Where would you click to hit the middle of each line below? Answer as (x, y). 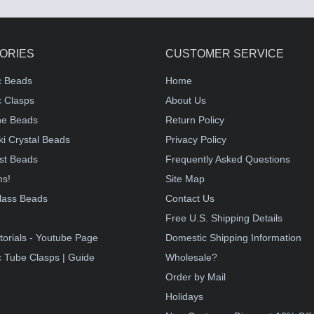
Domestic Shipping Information (233, 238)
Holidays (184, 296)
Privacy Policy (196, 139)
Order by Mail (196, 277)
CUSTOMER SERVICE (225, 54)
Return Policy (195, 120)
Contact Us (190, 198)
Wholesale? (191, 257)
